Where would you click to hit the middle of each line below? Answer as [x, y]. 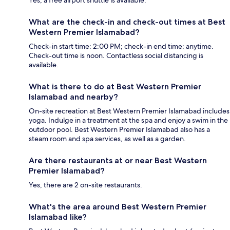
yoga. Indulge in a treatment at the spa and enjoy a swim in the [128, 120]
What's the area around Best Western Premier [118, 207]
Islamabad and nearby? [73, 97]
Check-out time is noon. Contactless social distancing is [116, 56]
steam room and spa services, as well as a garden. [107, 139]
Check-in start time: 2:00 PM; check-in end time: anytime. [121, 46]
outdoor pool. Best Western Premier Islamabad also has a [119, 130]
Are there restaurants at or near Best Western [118, 161]
